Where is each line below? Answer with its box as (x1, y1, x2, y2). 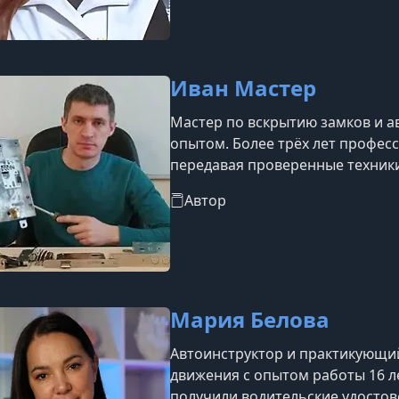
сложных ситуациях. (170, 176, 310, 196)
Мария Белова (170, 305, 330, 334)
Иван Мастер (170, 73, 316, 102)
